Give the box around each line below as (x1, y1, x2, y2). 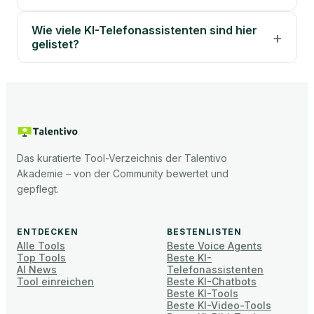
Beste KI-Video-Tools (167, 299, 271, 311)
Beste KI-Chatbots (167, 275, 257, 287)
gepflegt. (17, 183, 59, 195)
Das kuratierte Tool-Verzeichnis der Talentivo (17, 152, 227, 164)
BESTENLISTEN (167, 226, 243, 237)
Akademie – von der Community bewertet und (17, 168, 228, 179)
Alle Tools (17, 240, 65, 252)
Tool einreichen (17, 275, 94, 287)
